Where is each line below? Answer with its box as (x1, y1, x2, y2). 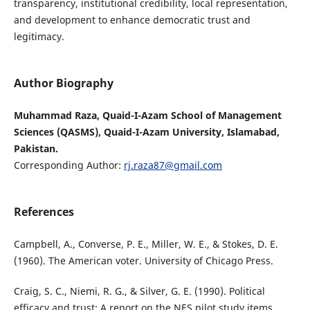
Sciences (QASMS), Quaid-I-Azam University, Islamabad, (13, 125, 280, 138)
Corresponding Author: (13, 158, 124, 172)
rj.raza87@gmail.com (123, 158, 222, 172)
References (13, 203, 74, 219)
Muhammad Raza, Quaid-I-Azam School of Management (13, 108, 282, 122)
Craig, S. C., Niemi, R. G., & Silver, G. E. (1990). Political (13, 284, 265, 298)
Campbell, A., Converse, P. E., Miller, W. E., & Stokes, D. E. (13, 237, 278, 250)
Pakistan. (13, 141, 58, 155)
